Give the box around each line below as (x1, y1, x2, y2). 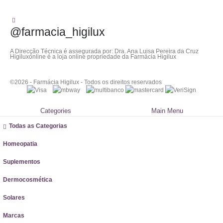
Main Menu (151, 107, 183, 115)
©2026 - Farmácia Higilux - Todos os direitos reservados (10, 78, 162, 85)
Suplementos (3, 158, 40, 165)
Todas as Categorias (9, 122, 67, 129)
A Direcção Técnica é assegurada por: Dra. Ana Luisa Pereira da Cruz (10, 47, 199, 54)
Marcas (3, 212, 24, 219)
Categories (40, 107, 71, 115)
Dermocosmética (3, 176, 52, 183)
